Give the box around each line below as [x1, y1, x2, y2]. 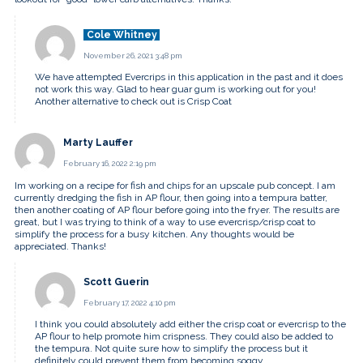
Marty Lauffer [63, 137, 133, 149]
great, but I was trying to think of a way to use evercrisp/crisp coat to [15, 216, 315, 228]
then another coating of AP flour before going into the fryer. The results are [15, 203, 340, 216]
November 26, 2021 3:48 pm [83, 51, 182, 61]
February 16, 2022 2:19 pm [63, 159, 156, 169]
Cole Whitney [86, 29, 157, 41]
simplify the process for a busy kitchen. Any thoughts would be [15, 228, 294, 240]
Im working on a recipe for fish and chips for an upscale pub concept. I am [15, 179, 335, 191]
